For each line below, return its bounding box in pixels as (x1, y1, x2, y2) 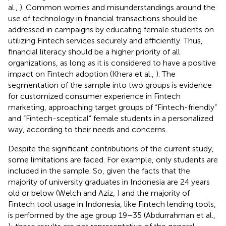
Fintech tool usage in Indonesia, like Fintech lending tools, (8, 199, 216, 209)
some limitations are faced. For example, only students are (8, 154, 218, 164)
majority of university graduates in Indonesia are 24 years (8, 177, 210, 187)
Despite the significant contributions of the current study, (8, 143, 214, 153)
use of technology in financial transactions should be (8, 13, 197, 23)
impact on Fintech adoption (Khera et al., (8, 69, 156, 79)
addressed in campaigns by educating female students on (8, 24, 214, 34)
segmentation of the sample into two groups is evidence (8, 80, 212, 90)
